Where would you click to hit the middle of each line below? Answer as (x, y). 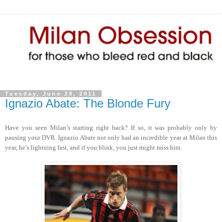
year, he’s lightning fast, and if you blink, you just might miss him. (93, 148)
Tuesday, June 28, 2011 (51, 94)
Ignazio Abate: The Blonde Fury (88, 104)
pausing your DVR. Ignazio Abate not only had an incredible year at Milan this (111, 138)
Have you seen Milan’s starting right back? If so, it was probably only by (111, 128)
